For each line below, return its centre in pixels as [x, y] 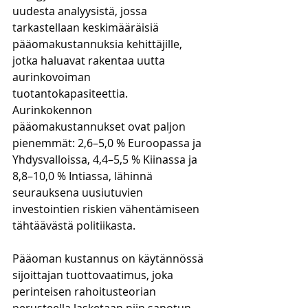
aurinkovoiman [53, 77]
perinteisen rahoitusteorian [86, 291]
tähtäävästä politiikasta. [75, 225]
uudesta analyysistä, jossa [81, 11]
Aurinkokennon [54, 110]
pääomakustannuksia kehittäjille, [99, 44]
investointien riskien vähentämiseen [107, 209]
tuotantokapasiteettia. [71, 93]
